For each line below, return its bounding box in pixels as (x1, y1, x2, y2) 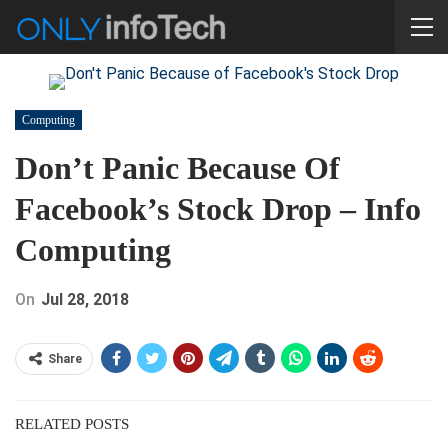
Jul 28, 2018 (41, 290, 129, 309)
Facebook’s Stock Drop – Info (15, 191, 421, 227)
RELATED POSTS (15, 416, 129, 432)
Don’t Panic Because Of (15, 150, 340, 186)
